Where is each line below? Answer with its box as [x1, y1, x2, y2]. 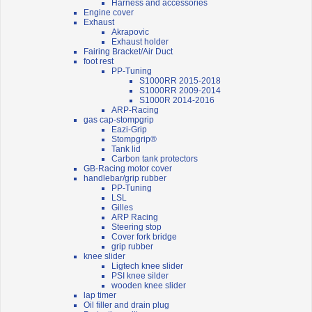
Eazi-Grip [111, 125, 147, 135]
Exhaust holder [111, 37, 169, 47]
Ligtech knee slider [111, 261, 183, 272]
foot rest [84, 56, 114, 67]
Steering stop [111, 222, 162, 233]
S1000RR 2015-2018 [139, 76, 221, 86]
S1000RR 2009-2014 [139, 86, 221, 96]
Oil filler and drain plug [84, 300, 169, 311]
